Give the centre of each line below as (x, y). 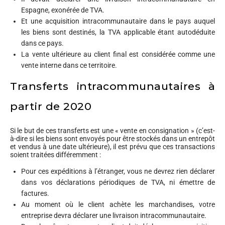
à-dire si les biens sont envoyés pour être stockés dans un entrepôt (113, 139)
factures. (35, 194)
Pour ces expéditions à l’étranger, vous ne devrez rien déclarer (118, 172)
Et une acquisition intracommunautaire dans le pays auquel (118, 21)
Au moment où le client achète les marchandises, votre (118, 205)
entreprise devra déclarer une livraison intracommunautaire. (114, 216)
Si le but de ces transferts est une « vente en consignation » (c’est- (113, 131)
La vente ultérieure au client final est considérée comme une (118, 54)
